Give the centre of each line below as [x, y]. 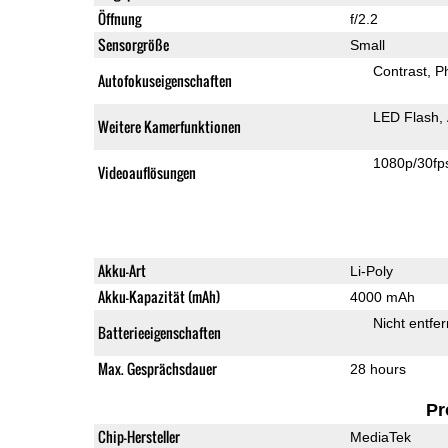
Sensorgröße [133, 44]
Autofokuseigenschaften [164, 80]
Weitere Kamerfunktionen [169, 126]
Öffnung [119, 18]
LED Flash [405, 116]
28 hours [377, 368]
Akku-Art [121, 270]
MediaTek [380, 436]
